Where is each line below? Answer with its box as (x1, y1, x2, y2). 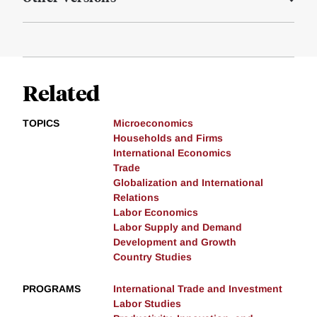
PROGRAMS (23, 283, 81, 295)
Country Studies (113, 251, 192, 263)
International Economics (113, 147, 231, 159)
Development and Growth (113, 236, 236, 248)
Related (23, 79, 100, 107)
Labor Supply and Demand (113, 221, 242, 234)
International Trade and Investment (113, 283, 282, 295)
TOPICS (23, 117, 59, 129)
